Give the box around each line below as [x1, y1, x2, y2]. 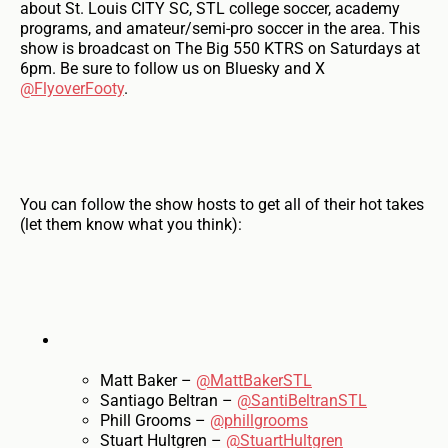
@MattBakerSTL [196, 371, 312, 391]
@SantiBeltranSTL [237, 391, 367, 411]
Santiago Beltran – [100, 391, 237, 411]
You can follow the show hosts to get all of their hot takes [20, 195, 424, 215]
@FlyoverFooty [20, 79, 124, 99]
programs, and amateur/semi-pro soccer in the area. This [20, 19, 420, 39]
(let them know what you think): [20, 215, 242, 235]
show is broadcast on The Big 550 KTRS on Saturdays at [20, 39, 420, 59]
